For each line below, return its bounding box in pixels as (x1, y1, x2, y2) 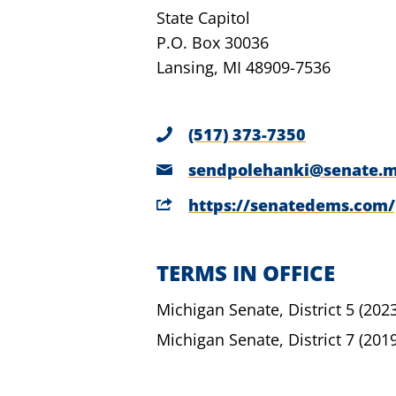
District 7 (288, 329, 354, 350)
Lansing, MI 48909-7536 (156, 57, 331, 78)
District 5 (288, 299, 354, 320)
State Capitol (156, 7, 250, 28)
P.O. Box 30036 (156, 32, 269, 53)
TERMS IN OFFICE (156, 258, 335, 287)
